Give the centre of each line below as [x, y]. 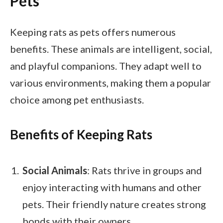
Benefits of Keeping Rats [81, 135]
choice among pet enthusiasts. [77, 99]
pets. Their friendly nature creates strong [114, 204]
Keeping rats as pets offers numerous [93, 32]
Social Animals [55, 170]
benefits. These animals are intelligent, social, [111, 49]
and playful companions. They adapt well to [106, 65]
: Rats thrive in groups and [145, 170]
